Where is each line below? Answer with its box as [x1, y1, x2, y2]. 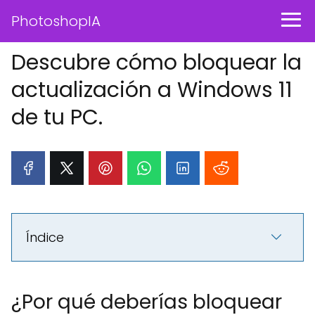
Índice [26, 229, 64, 246]
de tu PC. [11, 103, 103, 132]
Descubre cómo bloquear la [11, 48, 302, 77]
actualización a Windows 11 [11, 75, 292, 105]
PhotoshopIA [11, 11, 101, 31]
